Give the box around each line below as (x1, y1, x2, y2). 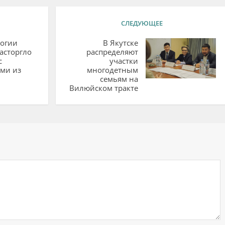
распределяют (86, 46, 138, 57)
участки (109, 55, 138, 66)
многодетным (86, 64, 138, 75)
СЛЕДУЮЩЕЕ (121, 18, 163, 28)
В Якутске (102, 37, 138, 48)
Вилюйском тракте (69, 82, 138, 93)
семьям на (99, 73, 138, 84)
